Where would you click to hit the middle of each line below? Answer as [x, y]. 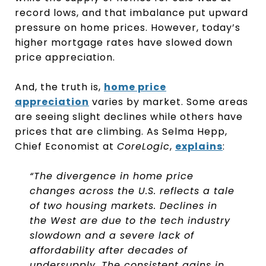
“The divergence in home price [111, 176]
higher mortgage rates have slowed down [124, 43]
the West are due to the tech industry [130, 221]
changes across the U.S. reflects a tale [132, 191]
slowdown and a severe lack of [112, 236]
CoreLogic [143, 147]
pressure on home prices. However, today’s [128, 28]
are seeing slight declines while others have [129, 117]
